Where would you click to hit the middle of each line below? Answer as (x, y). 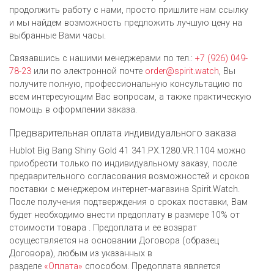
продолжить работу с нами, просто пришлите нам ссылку (129, 10)
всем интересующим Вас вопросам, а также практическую (130, 97)
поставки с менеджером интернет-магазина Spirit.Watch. (124, 189)
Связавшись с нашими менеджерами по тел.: (102, 58)
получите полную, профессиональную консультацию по (126, 84)
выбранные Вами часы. (57, 35)
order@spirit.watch (182, 71)
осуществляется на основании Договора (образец (114, 240)
